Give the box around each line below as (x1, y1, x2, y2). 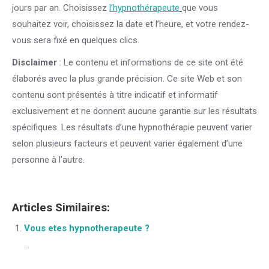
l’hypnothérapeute (109, 2, 180, 13)
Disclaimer (12, 57, 57, 68)
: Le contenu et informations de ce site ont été (57, 57, 243, 68)
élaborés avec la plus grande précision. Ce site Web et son (12, 73, 242, 84)
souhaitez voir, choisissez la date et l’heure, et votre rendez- (12, 19, 249, 29)
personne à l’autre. (12, 154, 85, 165)
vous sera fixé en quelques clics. (12, 35, 139, 46)
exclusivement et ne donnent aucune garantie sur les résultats (12, 106, 257, 116)
